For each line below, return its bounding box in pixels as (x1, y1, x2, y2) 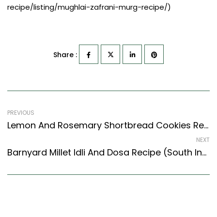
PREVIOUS (7, 108, 34, 117)
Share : (53, 49, 77, 60)
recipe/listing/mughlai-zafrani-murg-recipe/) (7, 1, 171, 12)
